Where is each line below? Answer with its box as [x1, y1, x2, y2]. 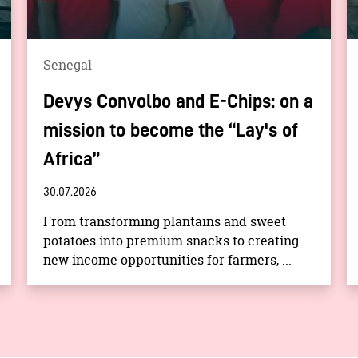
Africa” [43, 149, 100, 169]
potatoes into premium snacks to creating [43, 232, 299, 249]
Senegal [43, 56, 92, 74]
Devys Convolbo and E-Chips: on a [43, 92, 313, 111]
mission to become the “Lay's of [43, 121, 298, 140]
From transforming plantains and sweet [43, 213, 286, 230]
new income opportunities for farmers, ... [43, 251, 292, 268]
